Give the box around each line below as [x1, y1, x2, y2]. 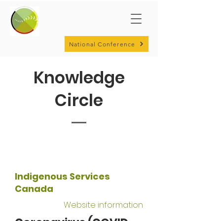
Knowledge [33, 66, 125, 89]
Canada [15, 183, 53, 195]
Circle [55, 89, 103, 112]
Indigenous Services [15, 170, 110, 183]
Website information [64, 199, 143, 211]
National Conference [69, 40, 136, 48]
